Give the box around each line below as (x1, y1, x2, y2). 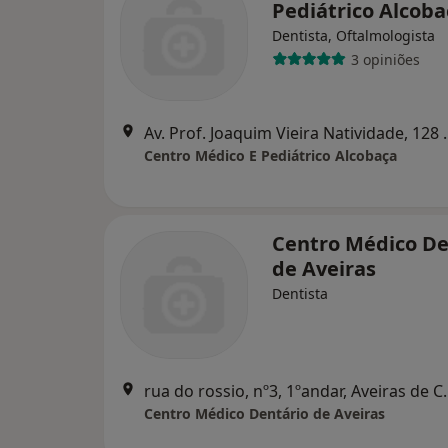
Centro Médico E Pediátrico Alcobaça (144, 146, 397, 165)
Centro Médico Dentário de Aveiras (144, 404, 385, 423)
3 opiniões (350, 49, 420, 69)
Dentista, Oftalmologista (272, 26, 435, 45)
